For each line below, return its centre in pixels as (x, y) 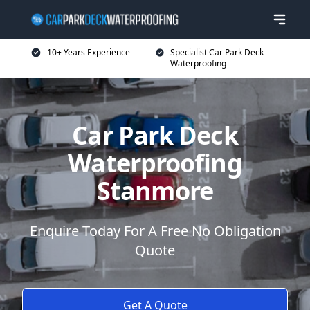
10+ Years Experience (89, 52)
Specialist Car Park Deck (217, 52)
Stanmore (155, 191)
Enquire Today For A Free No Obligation (155, 231)
